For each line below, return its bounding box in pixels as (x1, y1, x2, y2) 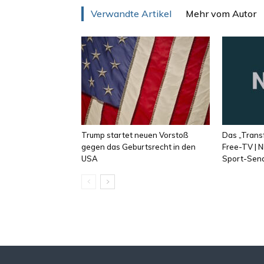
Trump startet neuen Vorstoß (81, 130, 189, 140)
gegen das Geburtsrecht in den (81, 142, 196, 151)
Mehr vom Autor (186, 8, 256, 19)
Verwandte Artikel (91, 8, 171, 19)
